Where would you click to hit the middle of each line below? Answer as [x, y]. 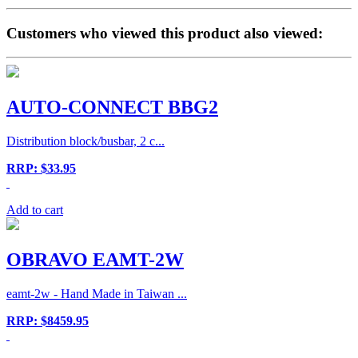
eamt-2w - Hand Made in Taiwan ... [97, 293]
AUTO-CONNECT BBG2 [112, 107]
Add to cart [35, 210]
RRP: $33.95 [41, 169]
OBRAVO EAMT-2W [95, 260]
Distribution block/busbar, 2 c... [86, 141]
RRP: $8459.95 [48, 320]
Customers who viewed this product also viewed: [165, 33]
